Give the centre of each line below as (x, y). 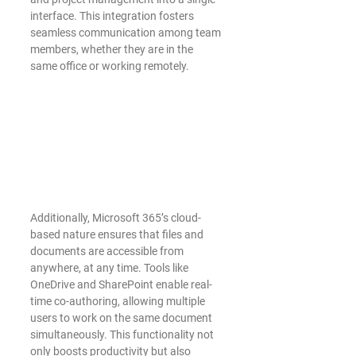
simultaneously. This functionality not (123, 334)
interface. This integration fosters (113, 15)
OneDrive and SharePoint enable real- (121, 284)
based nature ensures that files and (118, 234)
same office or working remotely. (110, 66)
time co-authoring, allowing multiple (119, 301)
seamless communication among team (127, 32)
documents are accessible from (108, 251)
